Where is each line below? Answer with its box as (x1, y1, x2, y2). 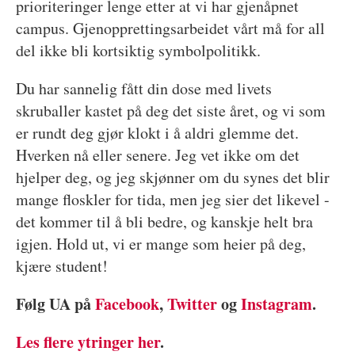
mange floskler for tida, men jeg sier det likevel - (15, 188, 330, 210)
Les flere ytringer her (15, 330, 160, 353)
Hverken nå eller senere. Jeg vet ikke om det (15, 143, 300, 166)
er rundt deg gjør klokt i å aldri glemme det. (15, 121, 299, 143)
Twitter (166, 292, 217, 315)
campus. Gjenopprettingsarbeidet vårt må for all (15, 17, 325, 39)
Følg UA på (15, 292, 95, 315)
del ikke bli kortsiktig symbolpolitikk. (15, 39, 261, 61)
